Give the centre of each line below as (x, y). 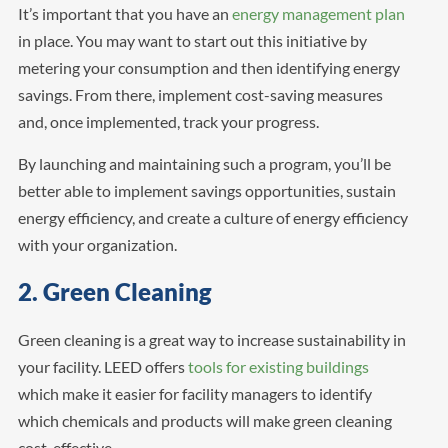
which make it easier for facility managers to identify (194, 393)
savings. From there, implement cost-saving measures (200, 94)
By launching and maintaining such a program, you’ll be (204, 163)
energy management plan (318, 13)
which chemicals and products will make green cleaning (204, 420)
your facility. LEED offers (102, 366)
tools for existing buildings (278, 366)
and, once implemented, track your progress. (168, 121)
